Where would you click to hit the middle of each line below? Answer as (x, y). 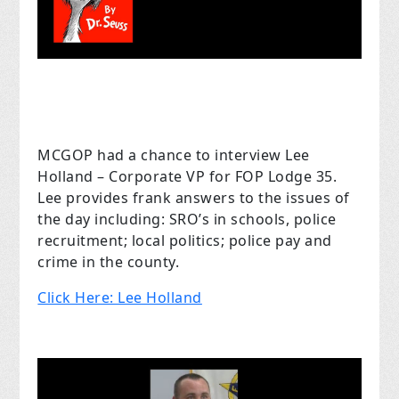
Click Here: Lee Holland (120, 298)
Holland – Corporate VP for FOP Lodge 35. (187, 177)
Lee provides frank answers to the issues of (194, 198)
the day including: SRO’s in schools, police (187, 220)
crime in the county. (109, 262)
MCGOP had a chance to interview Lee (174, 155)
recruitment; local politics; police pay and (185, 241)
